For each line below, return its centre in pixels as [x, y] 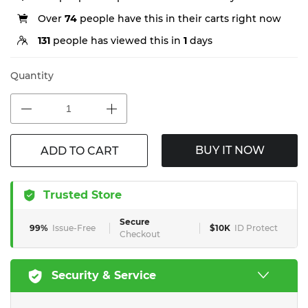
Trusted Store [82, 195]
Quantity [32, 76]
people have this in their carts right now [179, 19]
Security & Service [104, 275]
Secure [135, 222]
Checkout [140, 234]
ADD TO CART [79, 151]
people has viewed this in [117, 41]
